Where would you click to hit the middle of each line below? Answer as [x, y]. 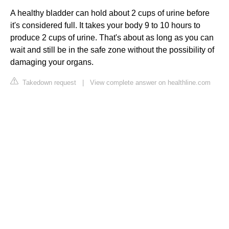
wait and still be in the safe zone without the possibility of [112, 50]
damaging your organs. [52, 62]
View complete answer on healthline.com [150, 83]
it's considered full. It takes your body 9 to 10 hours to [105, 26]
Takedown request [48, 83]
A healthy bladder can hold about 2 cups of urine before [110, 13]
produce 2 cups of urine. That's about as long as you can [112, 38]
